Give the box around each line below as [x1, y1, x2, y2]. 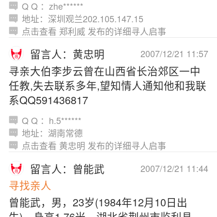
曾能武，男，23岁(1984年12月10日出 [8, 194, 187, 209]
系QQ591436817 [8, 92, 88, 107]
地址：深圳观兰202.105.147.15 [21, 12, 143, 25]
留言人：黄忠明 [30, 46, 105, 62]
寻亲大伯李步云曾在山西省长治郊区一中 [8, 62, 201, 78]
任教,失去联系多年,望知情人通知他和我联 [8, 77, 206, 93]
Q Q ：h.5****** [21, 114, 81, 127]
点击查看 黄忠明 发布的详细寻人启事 [21, 139, 166, 152]
